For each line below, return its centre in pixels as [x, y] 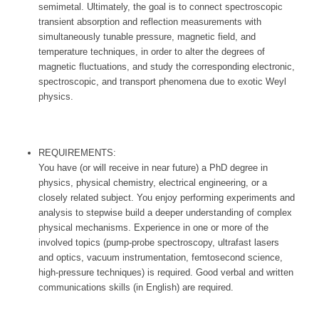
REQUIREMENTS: [77, 153]
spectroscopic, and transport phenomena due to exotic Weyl [162, 82]
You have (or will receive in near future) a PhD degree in [153, 168]
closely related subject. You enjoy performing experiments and [166, 198]
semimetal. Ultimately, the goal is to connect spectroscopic [160, 7]
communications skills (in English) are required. [136, 288]
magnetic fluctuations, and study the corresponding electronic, [166, 67]
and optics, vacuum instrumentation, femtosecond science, [160, 258]
